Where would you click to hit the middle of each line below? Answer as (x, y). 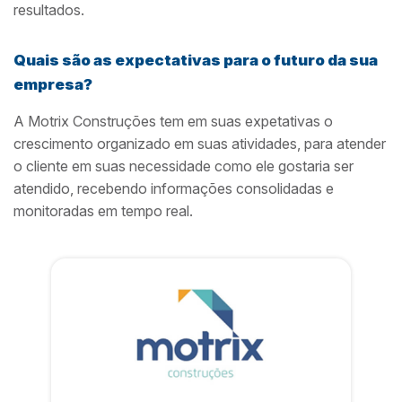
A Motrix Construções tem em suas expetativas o (173, 121)
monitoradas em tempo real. (103, 211)
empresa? (53, 84)
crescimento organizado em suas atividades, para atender (200, 144)
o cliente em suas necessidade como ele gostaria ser (184, 166)
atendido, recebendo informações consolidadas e (174, 188)
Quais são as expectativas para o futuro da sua (196, 60)
